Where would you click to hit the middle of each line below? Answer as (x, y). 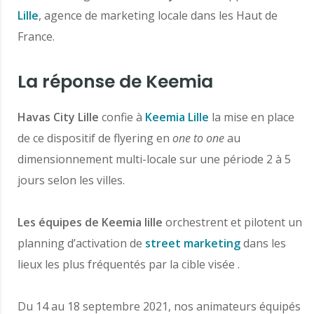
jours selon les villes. (71, 180)
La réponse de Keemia (115, 82)
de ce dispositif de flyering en (95, 138)
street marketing (193, 244)
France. (36, 37)
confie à (123, 117)
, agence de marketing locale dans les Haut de (158, 16)
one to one (198, 138)
